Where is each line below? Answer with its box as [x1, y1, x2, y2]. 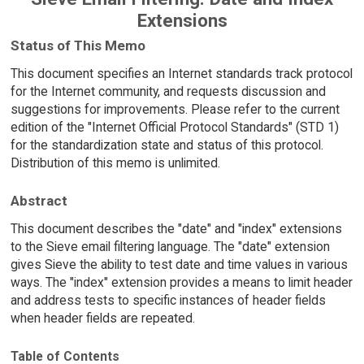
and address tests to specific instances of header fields [10, 292, 326, 309]
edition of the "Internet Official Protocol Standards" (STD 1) [10, 119, 339, 135]
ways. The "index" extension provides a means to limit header [10, 275, 353, 291]
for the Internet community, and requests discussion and [10, 83, 326, 99]
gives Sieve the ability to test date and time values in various [10, 257, 348, 273]
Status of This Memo [10, 37, 145, 54]
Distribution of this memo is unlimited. [10, 154, 220, 171]
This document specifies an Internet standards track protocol [10, 65, 353, 81]
